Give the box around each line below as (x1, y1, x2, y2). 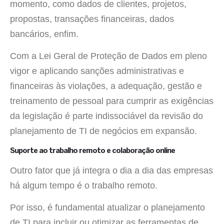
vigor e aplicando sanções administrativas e (10, 66, 184, 76)
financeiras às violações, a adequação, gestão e (10, 81, 202, 91)
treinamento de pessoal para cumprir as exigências (10, 96, 213, 106)
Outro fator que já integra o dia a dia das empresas (10, 165, 213, 175)
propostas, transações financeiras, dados (10, 13, 174, 24)
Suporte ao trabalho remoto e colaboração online (10, 147, 175, 154)
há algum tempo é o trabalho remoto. (10, 180, 157, 190)
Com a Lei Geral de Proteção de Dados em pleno (10, 51, 207, 61)
